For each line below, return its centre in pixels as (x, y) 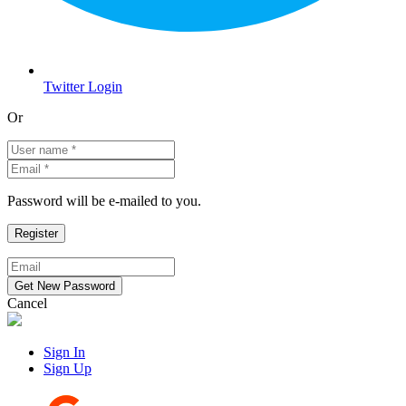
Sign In (64, 352)
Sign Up (68, 368)
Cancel (27, 303)
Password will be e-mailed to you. (104, 201)
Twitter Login (83, 87)
